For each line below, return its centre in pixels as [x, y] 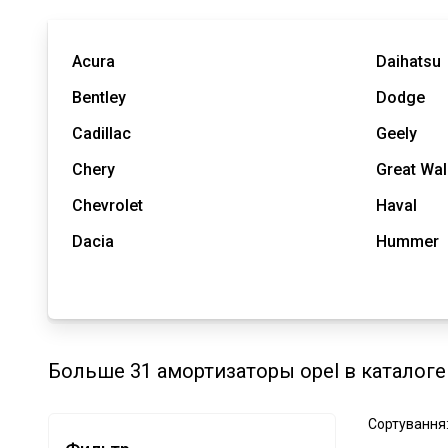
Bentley [99, 97]
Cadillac [101, 133]
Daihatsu [408, 61]
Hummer [407, 241]
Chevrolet [107, 205]
